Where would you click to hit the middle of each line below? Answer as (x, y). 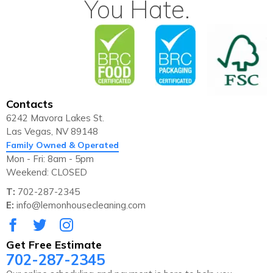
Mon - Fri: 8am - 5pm (50, 159)
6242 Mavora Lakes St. (55, 118)
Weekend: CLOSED (47, 172)
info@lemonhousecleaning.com (80, 205)
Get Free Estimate (54, 245)
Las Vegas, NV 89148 (52, 132)
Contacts (30, 104)
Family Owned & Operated (62, 145)
